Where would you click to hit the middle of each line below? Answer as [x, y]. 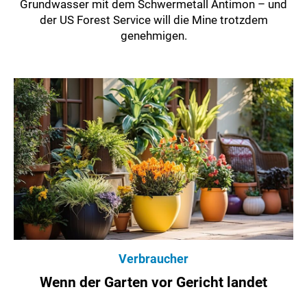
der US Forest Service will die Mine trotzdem [153, 20]
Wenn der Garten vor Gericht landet [153, 282]
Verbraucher [153, 258]
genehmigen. [153, 35]
